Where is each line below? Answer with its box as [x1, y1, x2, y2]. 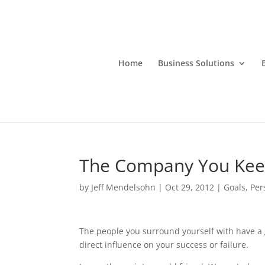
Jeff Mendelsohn [91, 182, 156, 193]
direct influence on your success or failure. [79, 239, 249, 250]
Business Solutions [157, 57, 234, 69]
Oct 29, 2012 [165, 182, 215, 193]
